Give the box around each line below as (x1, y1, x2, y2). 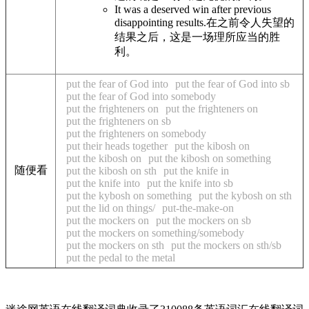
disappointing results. (114, 16, 206, 28)
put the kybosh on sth (199, 190, 292, 201)
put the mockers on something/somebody (66, 227, 244, 239)
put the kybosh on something (66, 190, 192, 201)
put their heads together (66, 140, 168, 152)
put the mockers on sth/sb (171, 239, 281, 251)
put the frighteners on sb (66, 115, 171, 127)
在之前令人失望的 (206, 16, 295, 28)
